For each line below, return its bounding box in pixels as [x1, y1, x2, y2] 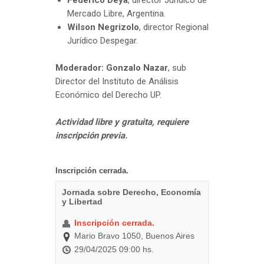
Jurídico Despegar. [67, 35, 138, 47]
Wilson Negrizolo [67, 22, 139, 33]
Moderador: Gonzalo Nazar [55, 62, 168, 74]
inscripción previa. [55, 130, 127, 141]
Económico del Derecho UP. [55, 90, 161, 101]
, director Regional [139, 22, 209, 33]
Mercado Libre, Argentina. [67, 8, 166, 19]
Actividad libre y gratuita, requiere [55, 117, 189, 128]
